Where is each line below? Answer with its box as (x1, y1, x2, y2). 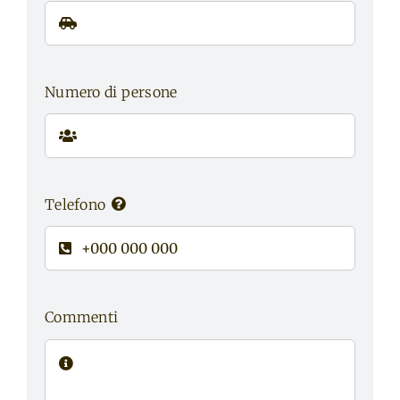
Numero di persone (44, 82, 178, 101)
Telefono (44, 196, 106, 214)
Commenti (44, 308, 119, 327)
